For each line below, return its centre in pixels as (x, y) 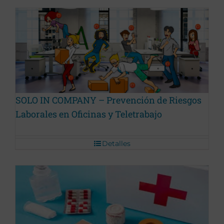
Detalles (116, 144)
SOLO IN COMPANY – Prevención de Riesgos (108, 100)
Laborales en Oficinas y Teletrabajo (89, 114)
